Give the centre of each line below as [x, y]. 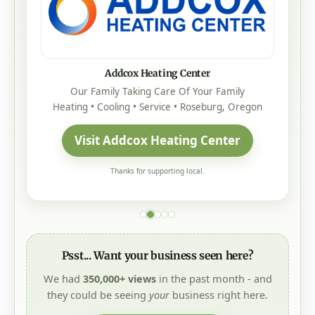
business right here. [219, 295]
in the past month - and [214, 279]
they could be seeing [98, 295]
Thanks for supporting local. [157, 171]
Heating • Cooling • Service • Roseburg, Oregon [157, 107]
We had [63, 279]
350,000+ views [119, 279]
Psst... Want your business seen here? [157, 256]
